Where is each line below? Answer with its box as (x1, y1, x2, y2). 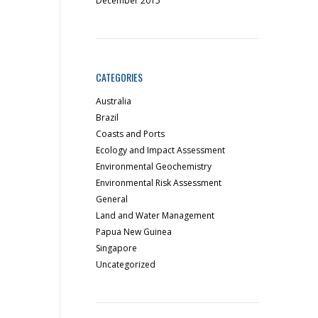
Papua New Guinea (96, 226, 172, 238)
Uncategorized (96, 258, 156, 270)
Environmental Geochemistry (96, 160, 212, 172)
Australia (96, 95, 132, 107)
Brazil (96, 111, 119, 124)
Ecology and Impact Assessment (96, 144, 226, 156)
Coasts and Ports (96, 128, 165, 140)
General (96, 193, 128, 205)
